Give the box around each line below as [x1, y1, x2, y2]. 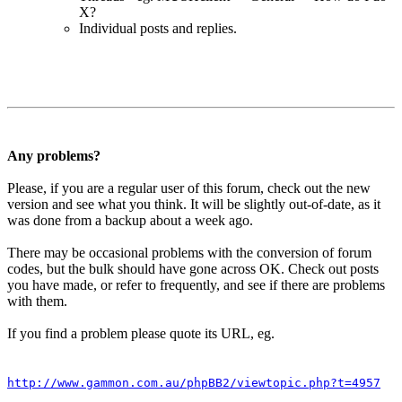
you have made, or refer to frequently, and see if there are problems [7, 276, 385, 293]
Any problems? [7, 147, 100, 163]
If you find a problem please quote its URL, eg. [7, 325, 275, 341]
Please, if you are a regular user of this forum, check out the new [7, 179, 371, 196]
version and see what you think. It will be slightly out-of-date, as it [7, 196, 380, 212]
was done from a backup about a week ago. [7, 212, 253, 228]
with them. [7, 293, 67, 309]
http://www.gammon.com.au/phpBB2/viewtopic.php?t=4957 [7, 375, 380, 389]
